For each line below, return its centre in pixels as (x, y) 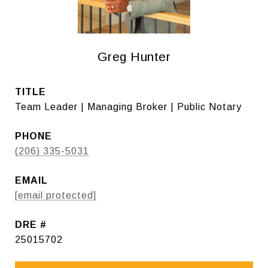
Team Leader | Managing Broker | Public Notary (128, 107)
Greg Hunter (134, 57)
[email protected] (56, 195)
